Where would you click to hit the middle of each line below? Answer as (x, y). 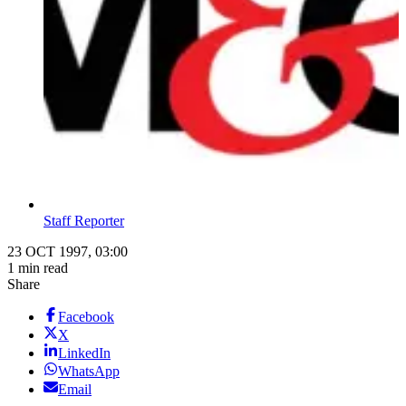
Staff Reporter (84, 221)
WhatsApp (89, 372)
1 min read (38, 268)
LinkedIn (84, 353)
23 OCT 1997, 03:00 (68, 252)
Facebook (86, 317)
